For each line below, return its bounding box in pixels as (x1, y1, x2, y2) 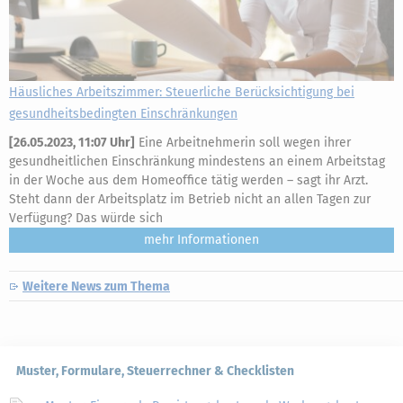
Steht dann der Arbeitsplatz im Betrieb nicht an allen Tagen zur (9, 192, 371, 207)
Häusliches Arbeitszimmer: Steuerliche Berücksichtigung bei (9, 85, 354, 100)
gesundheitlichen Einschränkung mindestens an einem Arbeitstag (9, 154, 385, 169)
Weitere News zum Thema (22, 279, 170, 294)
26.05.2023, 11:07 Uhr (13, 135, 130, 150)
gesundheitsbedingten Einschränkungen (9, 106, 237, 121)
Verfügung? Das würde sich (9, 210, 163, 226)
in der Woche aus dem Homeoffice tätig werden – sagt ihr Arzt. (9, 173, 368, 188)
